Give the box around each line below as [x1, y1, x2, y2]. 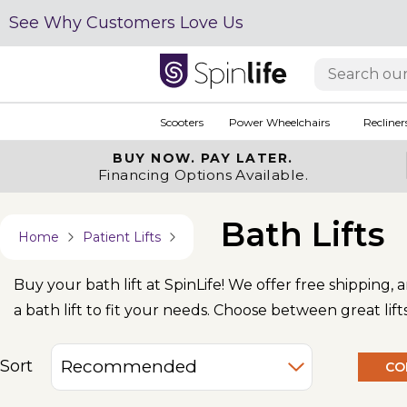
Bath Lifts [221, 214, 384, 255]
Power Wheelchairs [228, 114, 330, 129]
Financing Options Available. [97, 166, 309, 184]
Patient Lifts [83, 229, 161, 246]
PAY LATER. [200, 150, 293, 166]
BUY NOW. [113, 150, 201, 166]
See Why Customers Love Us [9, 13, 243, 33]
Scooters [159, 114, 203, 129]
